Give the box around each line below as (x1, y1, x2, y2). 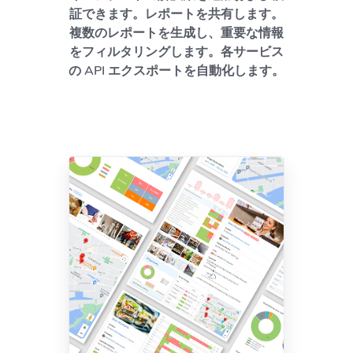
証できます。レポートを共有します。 (69, 6, 284, 24)
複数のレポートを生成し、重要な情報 (69, 24, 284, 43)
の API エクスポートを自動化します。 (69, 62, 284, 80)
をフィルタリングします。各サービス (69, 43, 284, 61)
